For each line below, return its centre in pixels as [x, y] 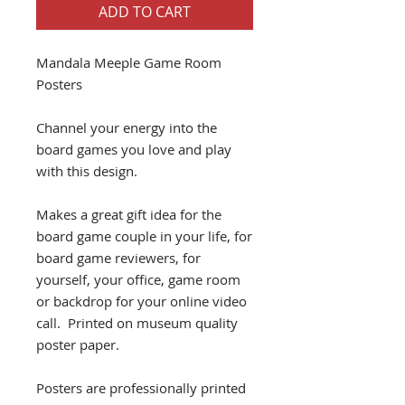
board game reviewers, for [118, 257]
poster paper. [78, 344]
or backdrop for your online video [141, 301]
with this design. [87, 170]
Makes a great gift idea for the [129, 214]
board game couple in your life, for [144, 235]
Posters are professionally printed [141, 387]
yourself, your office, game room [138, 279]
